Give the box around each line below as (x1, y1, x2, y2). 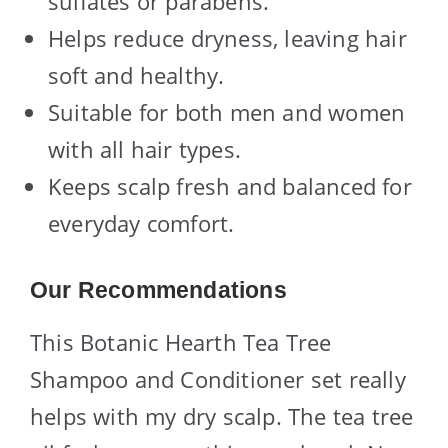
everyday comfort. (48, 208, 235, 239)
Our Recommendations (30, 277, 287, 304)
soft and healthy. (48, 60, 225, 91)
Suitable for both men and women (48, 97, 406, 128)
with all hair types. (48, 134, 241, 165)
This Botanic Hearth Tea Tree (30, 327, 332, 358)
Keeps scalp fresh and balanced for (48, 171, 412, 202)
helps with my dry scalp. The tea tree (30, 401, 414, 432)
